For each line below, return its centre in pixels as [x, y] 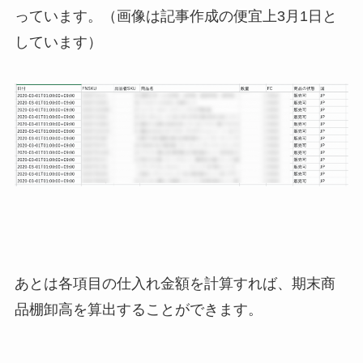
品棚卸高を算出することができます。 [138, 309]
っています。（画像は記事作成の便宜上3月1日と [175, 16]
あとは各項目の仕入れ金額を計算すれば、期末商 [175, 283]
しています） [58, 42]
